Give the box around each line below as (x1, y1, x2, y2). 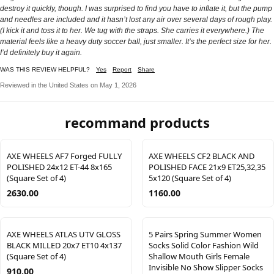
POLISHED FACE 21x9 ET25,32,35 (149, 161, 265, 173)
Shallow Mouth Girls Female (149, 251, 250, 262)
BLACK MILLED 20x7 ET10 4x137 (7, 240, 122, 251)
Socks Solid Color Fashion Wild (149, 240, 259, 251)
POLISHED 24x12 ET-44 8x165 (7, 161, 112, 173)
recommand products (64, 113, 210, 132)
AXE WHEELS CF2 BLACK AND (149, 150, 254, 162)
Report (113, 66, 131, 73)
